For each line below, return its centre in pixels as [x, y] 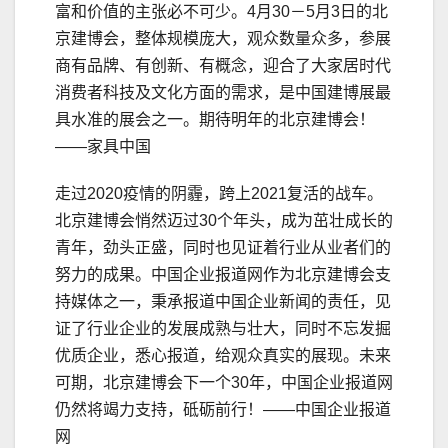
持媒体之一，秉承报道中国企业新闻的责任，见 [223, 301]
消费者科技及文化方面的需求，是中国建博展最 [223, 92]
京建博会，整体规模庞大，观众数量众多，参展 [223, 38]
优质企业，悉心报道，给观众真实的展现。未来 [223, 355]
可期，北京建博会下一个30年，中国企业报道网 [224, 382]
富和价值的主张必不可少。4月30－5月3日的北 [221, 11]
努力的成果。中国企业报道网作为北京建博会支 [223, 274]
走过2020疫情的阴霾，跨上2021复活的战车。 [219, 193]
